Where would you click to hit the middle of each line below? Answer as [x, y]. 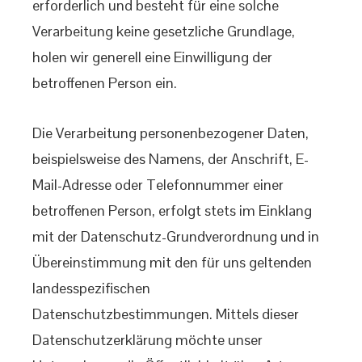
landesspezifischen [91, 288]
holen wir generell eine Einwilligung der [152, 57]
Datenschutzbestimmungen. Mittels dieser [166, 314]
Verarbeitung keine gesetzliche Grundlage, [164, 31]
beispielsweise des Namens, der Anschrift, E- [170, 159]
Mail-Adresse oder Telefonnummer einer [158, 185]
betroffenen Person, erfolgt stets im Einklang [172, 210]
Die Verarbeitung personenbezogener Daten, [170, 133]
